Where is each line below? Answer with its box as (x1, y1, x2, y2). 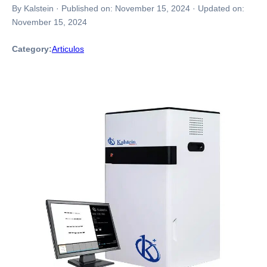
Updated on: (198, 4, 244, 13)
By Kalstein (12, 4, 54, 13)
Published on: (61, 4, 115, 13)
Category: (12, 44, 52, 54)
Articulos (52, 44, 84, 54)
